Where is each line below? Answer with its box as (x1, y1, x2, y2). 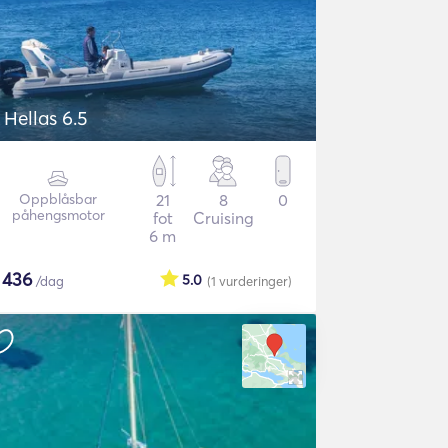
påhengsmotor (11, 206, 105, 224)
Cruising (192, 208, 254, 228)
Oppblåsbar (19, 190, 98, 208)
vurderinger (219, 273, 288, 289)
